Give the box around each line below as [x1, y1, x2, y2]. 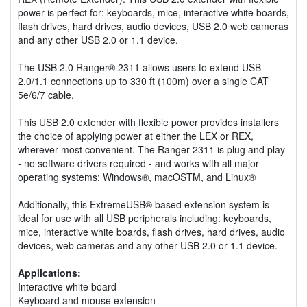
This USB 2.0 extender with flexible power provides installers [18, 114, 279, 129]
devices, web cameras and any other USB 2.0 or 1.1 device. [18, 238, 278, 252]
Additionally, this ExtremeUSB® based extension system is [18, 197, 269, 211]
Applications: [18, 265, 81, 280]
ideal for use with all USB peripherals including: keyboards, [18, 210, 271, 225]
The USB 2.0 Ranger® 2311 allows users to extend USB [18, 60, 261, 74]
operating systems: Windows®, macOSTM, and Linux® [18, 169, 256, 184]
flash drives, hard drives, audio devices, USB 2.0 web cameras [18, 19, 288, 33]
